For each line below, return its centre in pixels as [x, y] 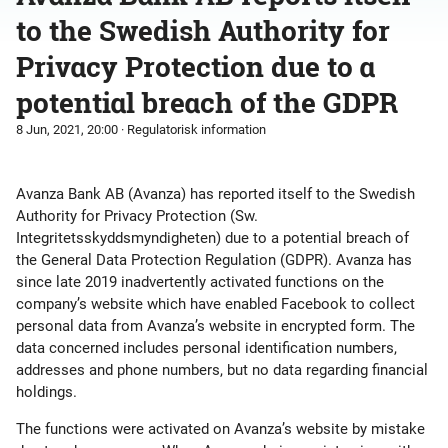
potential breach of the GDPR [207, 102]
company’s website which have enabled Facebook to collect [215, 304]
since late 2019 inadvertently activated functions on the [200, 282]
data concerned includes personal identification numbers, [206, 348]
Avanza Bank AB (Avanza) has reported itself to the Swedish [215, 194]
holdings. [46, 392]
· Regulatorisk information [192, 129]
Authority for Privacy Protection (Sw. [137, 216]
